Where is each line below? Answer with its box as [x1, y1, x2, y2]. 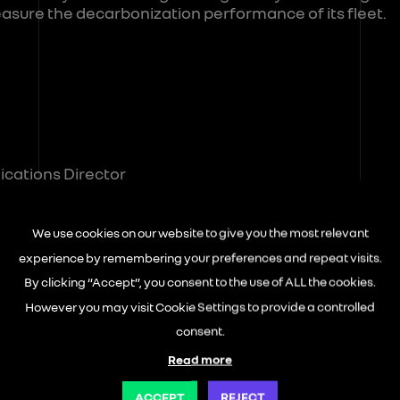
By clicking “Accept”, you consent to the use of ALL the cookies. [24, 273, 376, 289]
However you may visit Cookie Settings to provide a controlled [25, 298, 375, 314]
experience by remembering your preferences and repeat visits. [18, 249, 382, 265]
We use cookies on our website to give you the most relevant [31, 224, 369, 240]
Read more [168, 351, 232, 367]
